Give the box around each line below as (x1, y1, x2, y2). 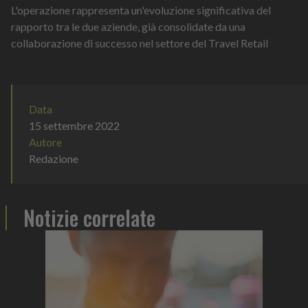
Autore (29, 135, 62, 149)
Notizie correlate (23, 202, 155, 234)
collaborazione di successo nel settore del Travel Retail (11, 36, 268, 50)
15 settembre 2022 (29, 119, 120, 133)
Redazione (29, 152, 78, 166)
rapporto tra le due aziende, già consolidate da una (11, 20, 245, 34)
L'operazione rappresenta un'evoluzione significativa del (11, 3, 271, 17)
